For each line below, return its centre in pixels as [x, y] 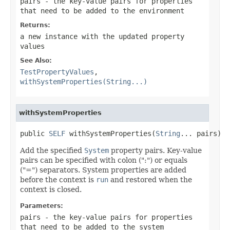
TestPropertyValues [57, 72]
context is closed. [51, 189]
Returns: [35, 25]
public [34, 133]
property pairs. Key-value [155, 150]
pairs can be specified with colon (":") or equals [104, 160]
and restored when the [150, 179]
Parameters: [42, 206]
